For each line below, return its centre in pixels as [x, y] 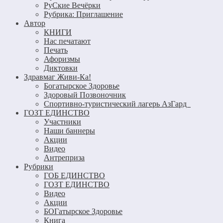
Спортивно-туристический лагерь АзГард [117, 104]
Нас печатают [67, 41]
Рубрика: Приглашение [83, 14]
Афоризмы [62, 59]
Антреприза [64, 157]
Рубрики [39, 166]
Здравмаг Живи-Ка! [57, 77]
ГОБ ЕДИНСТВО [74, 175]
